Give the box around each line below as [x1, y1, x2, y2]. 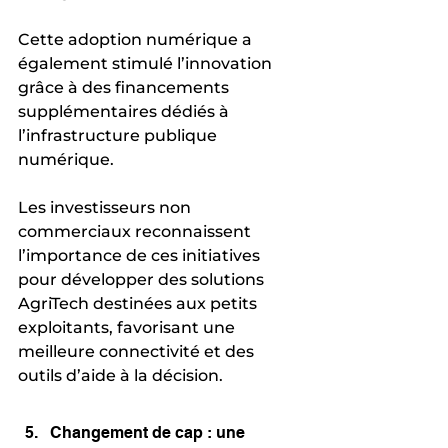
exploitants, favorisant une [18, 317, 239, 337]
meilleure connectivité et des [18, 341, 258, 361]
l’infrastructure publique [18, 125, 221, 145]
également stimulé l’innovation [18, 53, 276, 73]
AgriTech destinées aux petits [18, 293, 261, 313]
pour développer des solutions [18, 269, 268, 289]
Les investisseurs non [18, 197, 195, 217]
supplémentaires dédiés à [18, 101, 233, 121]
